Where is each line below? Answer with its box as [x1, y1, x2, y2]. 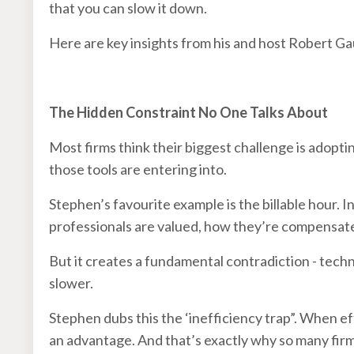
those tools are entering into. [49, 160, 227, 178]
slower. [49, 273, 96, 292]
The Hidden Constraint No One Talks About [49, 103, 328, 121]
